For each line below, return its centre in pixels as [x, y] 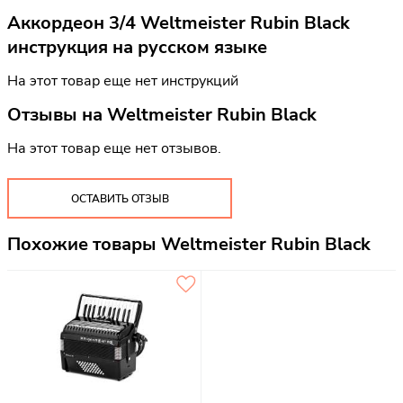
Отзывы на [57, 114]
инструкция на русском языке [137, 48]
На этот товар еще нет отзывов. [114, 148]
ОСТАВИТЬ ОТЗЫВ [120, 198]
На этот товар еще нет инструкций [123, 81]
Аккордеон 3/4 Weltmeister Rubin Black [179, 23]
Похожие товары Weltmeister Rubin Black [189, 245]
